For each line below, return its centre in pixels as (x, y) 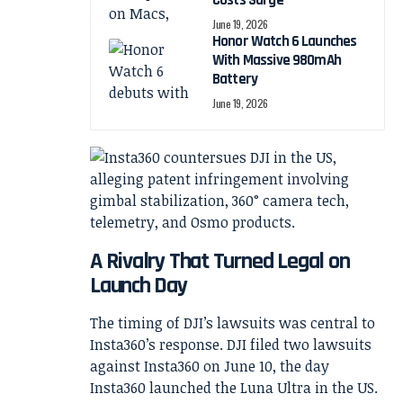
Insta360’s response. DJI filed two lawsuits (231, 345)
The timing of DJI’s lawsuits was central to (233, 323)
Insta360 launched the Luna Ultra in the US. (234, 388)
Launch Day (139, 286)
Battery (235, 79)
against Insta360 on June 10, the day (210, 367)
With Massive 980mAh (277, 60)
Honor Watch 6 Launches (285, 41)
